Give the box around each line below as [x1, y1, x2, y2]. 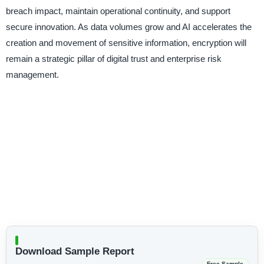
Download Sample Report [15, 245, 134, 257]
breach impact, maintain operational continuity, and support [5, 6, 230, 16]
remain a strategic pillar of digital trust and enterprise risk [5, 54, 222, 64]
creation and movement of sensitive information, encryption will [5, 38, 246, 48]
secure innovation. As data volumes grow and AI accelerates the [5, 22, 252, 32]
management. [5, 70, 59, 80]
